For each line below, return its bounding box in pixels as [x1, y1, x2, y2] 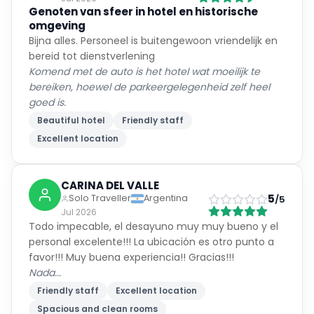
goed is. [29, 95, 66, 109]
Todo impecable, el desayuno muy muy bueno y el [29, 219, 278, 233]
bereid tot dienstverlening [29, 49, 155, 63]
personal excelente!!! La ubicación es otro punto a [29, 235, 274, 249]
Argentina [144, 192, 188, 204]
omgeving [29, 18, 86, 33]
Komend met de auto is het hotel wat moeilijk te [29, 64, 260, 78]
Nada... [29, 266, 61, 280]
